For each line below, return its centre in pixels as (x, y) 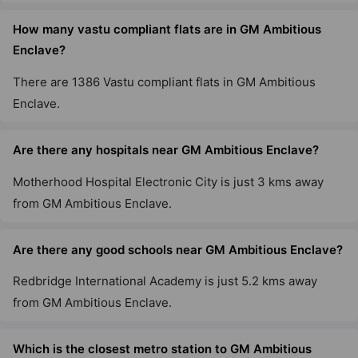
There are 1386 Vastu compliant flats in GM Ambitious (164, 82)
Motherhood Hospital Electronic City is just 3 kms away (168, 181)
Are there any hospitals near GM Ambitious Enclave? (166, 150)
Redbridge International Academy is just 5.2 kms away (165, 281)
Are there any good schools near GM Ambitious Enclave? (178, 249)
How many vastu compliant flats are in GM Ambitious (167, 30)
